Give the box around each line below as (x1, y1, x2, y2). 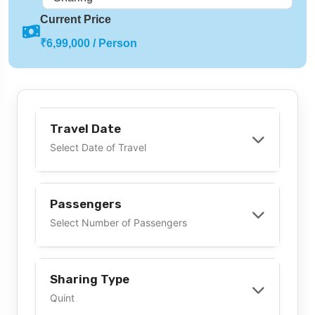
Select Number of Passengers (50, 216, 187, 229)
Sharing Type (50, 271, 129, 286)
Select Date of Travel (50, 141, 146, 153)
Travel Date (50, 121, 121, 136)
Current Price (40, 13, 111, 25)
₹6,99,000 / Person (40, 37, 137, 49)
